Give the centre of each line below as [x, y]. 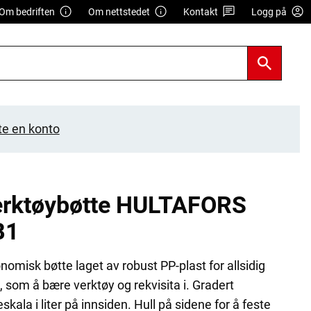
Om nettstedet [119, 12]
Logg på [269, 12]
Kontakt [201, 12]
